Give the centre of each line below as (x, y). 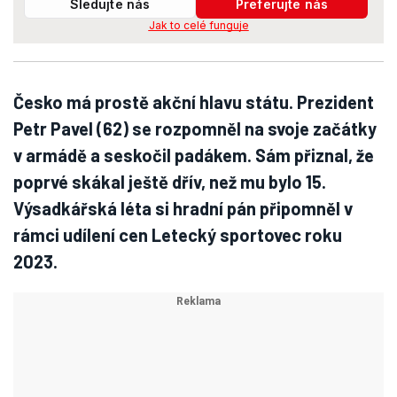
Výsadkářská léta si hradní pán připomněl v (183, 208)
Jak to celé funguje (198, 25)
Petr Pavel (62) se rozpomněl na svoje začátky (195, 128)
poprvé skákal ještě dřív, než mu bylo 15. (170, 182)
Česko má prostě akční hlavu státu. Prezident (194, 102)
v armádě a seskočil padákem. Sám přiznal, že (194, 155)
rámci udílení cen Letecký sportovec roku (178, 235)
